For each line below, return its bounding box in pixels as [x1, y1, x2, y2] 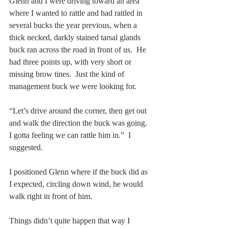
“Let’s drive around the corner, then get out [9, 106, 149, 115]
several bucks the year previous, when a [9, 20, 139, 30]
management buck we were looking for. [9, 81, 136, 91]
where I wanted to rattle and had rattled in [9, 8, 145, 17]
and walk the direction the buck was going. [9, 118, 151, 127]
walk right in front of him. [9, 191, 92, 201]
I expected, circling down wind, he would [9, 179, 145, 188]
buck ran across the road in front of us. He [9, 45, 148, 54]
